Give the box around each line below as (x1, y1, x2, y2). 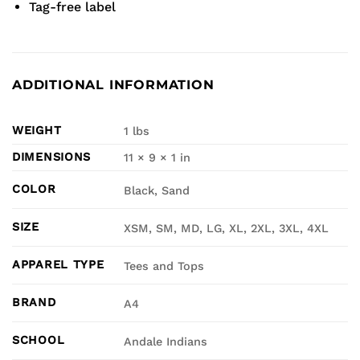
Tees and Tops (124, 259, 205, 272)
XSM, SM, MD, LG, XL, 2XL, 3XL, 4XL (124, 221, 329, 235)
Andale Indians (124, 334, 208, 348)
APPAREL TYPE (12, 258, 104, 272)
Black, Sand (124, 183, 190, 197)
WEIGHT (12, 124, 62, 137)
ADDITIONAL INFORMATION (12, 77, 215, 93)
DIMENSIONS (12, 150, 92, 164)
